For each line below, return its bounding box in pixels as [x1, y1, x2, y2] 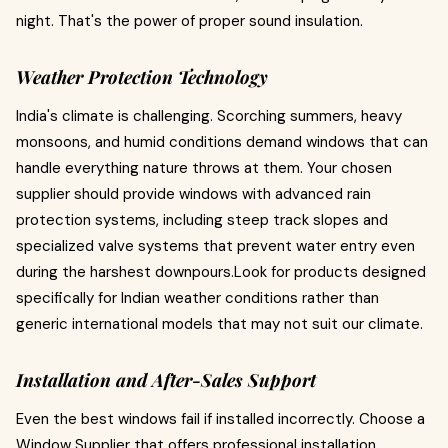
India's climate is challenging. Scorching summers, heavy [16, 106, 402, 126]
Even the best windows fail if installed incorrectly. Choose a [16, 409, 425, 429]
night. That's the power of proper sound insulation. [16, 11, 363, 31]
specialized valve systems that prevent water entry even [16, 236, 415, 256]
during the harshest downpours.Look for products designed [16, 262, 426, 282]
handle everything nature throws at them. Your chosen [16, 158, 392, 178]
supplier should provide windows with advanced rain [16, 184, 371, 204]
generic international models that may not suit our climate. [16, 314, 423, 334]
